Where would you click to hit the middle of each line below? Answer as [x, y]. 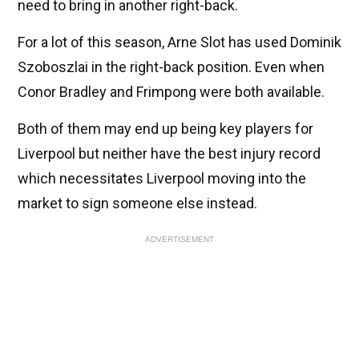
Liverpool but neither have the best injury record [169, 154]
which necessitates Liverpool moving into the [162, 179]
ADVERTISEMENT [179, 240]
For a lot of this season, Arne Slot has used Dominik [179, 42]
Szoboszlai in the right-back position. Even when [171, 67]
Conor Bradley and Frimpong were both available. [171, 92]
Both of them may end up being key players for [165, 129]
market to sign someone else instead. [137, 204]
